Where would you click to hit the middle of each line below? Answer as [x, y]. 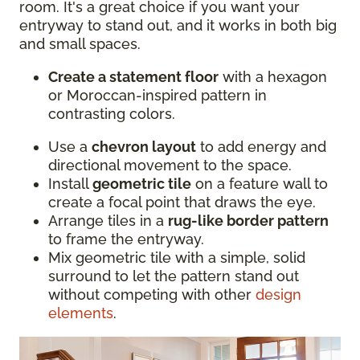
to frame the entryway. [126, 239]
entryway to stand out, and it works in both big [178, 25]
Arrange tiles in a [108, 220]
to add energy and [261, 146]
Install [70, 183]
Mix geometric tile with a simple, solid [177, 257]
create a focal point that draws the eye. [182, 202]
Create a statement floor [133, 76]
